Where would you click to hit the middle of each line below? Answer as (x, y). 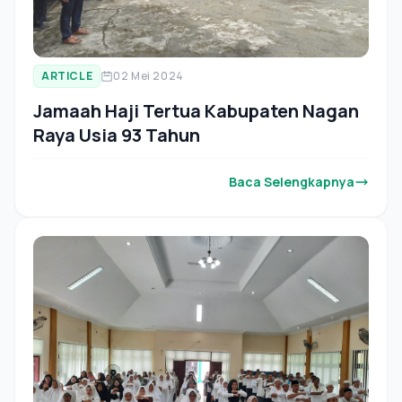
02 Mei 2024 (149, 76)
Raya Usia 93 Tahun (117, 135)
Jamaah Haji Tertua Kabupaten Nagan (196, 111)
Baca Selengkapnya (292, 182)
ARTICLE (67, 76)
